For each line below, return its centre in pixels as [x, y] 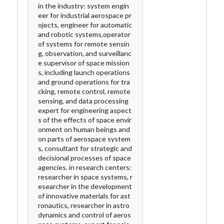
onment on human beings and [84, 129]
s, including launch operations [84, 72]
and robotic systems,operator [84, 34]
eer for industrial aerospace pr [85, 15]
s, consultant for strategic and [85, 148]
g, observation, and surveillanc [85, 53]
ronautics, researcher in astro [84, 205]
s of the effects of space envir [85, 119]
